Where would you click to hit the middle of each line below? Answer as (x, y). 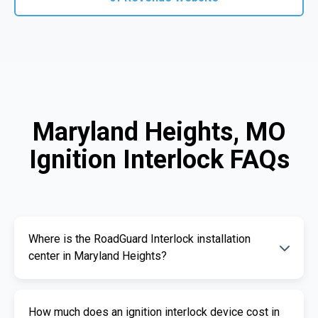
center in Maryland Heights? (98, 256)
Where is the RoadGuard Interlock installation (139, 238)
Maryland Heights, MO (159, 132)
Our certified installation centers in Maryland (152, 302)
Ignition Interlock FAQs (159, 159)
